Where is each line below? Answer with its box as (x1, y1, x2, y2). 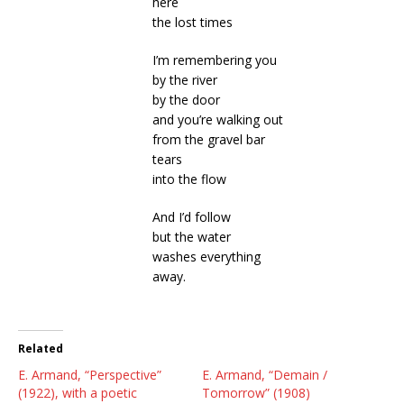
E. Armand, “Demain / (202, 366, 327, 383)
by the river (151, 71, 217, 88)
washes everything (151, 248, 261, 265)
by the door (151, 91, 220, 108)
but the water (151, 228, 231, 245)
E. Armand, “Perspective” (18, 366, 161, 383)
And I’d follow (151, 208, 231, 225)
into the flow (151, 170, 226, 188)
